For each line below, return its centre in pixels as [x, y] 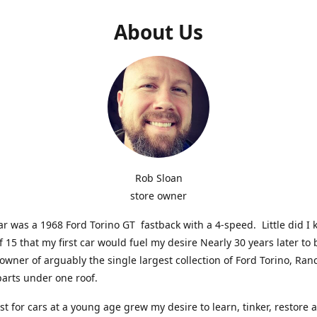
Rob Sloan [158, 178]
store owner [158, 195]
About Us [158, 31]
